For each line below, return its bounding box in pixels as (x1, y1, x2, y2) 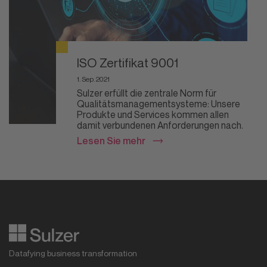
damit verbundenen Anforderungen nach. (77, 119, 244, 131)
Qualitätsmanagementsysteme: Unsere (77, 98, 241, 110)
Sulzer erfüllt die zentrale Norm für (77, 87, 217, 99)
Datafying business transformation (9, 248, 137, 258)
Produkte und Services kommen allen (77, 108, 229, 120)
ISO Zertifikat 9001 (77, 55, 179, 70)
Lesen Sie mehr (77, 135, 146, 147)
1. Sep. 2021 (77, 74, 110, 83)
